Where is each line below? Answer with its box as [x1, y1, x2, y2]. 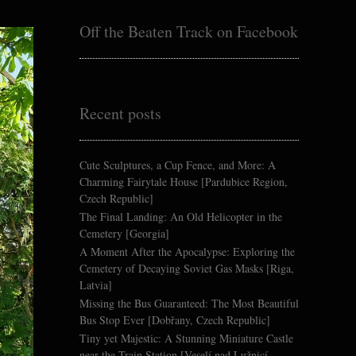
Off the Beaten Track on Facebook [79, 21, 298, 43]
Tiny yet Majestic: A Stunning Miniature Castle [79, 331, 293, 346]
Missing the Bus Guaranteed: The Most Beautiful [79, 296, 299, 311]
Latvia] [79, 277, 112, 293]
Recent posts [79, 103, 161, 125]
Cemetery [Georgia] [79, 226, 169, 242]
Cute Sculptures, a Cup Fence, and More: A [79, 157, 276, 173]
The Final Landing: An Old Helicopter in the [79, 209, 282, 225]
